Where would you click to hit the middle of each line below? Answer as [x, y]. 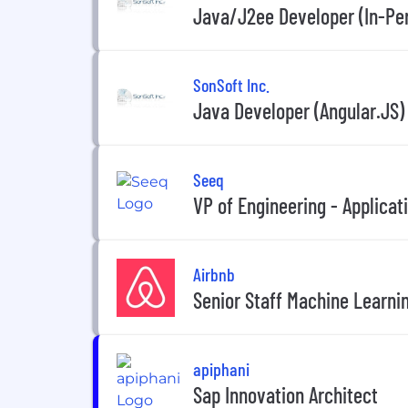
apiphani [221, 368]
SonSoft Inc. [231, 84]
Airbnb [214, 274]
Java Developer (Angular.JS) [299, 110]
